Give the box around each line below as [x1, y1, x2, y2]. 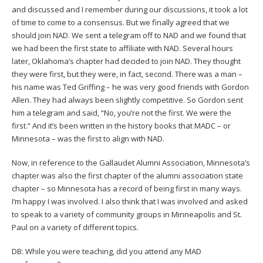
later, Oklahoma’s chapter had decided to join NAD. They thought [12, 55, 241, 66]
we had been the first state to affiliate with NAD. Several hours [12, 42, 233, 53]
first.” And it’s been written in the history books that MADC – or [12, 120, 231, 131]
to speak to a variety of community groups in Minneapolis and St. [12, 208, 242, 220]
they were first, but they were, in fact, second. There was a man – [12, 68, 242, 79]
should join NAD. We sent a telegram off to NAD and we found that [12, 29, 246, 41]
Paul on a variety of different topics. [12, 221, 140, 232]
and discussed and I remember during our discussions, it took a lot [12, 4, 248, 15]
